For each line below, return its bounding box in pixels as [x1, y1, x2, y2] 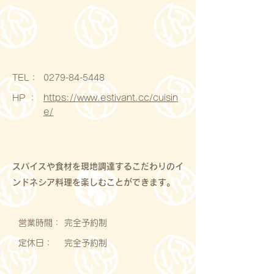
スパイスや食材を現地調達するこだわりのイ [12, 162, 183, 171]
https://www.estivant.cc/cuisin [43, 94, 178, 102]
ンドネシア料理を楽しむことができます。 [12, 178, 175, 187]
